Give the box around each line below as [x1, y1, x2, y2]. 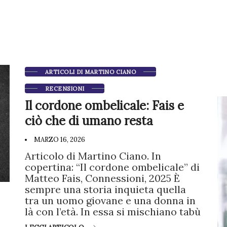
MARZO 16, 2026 [32, 135, 85, 144]
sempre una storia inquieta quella [25, 183, 186, 196]
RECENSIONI [45, 85, 85, 92]
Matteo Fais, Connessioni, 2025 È [25, 172, 180, 184]
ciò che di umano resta [25, 113, 153, 129]
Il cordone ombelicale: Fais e [25, 98, 184, 113]
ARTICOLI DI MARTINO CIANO [45, 68, 136, 75]
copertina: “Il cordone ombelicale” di [25, 161, 200, 173]
